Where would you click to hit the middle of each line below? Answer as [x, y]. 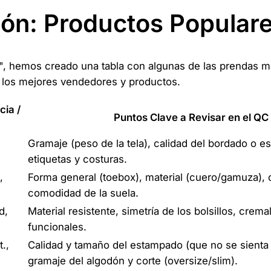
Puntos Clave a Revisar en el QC [191, 118]
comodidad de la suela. [83, 193]
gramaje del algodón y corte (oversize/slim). [133, 261]
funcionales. [57, 227]
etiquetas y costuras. [77, 159]
